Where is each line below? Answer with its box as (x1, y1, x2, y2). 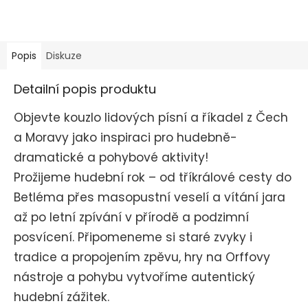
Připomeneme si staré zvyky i (78, 229, 252, 246)
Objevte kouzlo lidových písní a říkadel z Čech (14, 109, 288, 126)
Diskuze (46, 49, 82, 63)
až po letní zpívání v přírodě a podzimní (14, 209, 249, 226)
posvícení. (14, 229, 78, 246)
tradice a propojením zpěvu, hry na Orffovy (14, 249, 270, 266)
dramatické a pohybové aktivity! (14, 149, 212, 166)
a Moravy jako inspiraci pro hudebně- (14, 129, 237, 146)
